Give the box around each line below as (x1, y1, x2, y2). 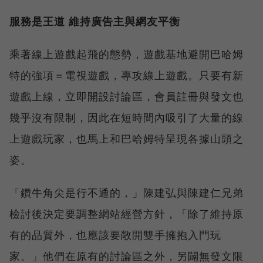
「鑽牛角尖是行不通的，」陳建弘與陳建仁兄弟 (9, 185, 244, 200)
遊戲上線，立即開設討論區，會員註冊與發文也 (9, 89, 244, 103)
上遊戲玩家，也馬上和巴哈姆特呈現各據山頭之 (9, 131, 244, 146)
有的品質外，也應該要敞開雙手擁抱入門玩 (9, 227, 221, 242)
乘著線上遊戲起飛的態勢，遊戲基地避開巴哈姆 (9, 46, 244, 61)
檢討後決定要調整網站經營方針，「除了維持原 (9, 206, 244, 221)
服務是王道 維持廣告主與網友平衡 (9, 14, 180, 28)
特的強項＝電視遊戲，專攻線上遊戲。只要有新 (9, 68, 244, 82)
